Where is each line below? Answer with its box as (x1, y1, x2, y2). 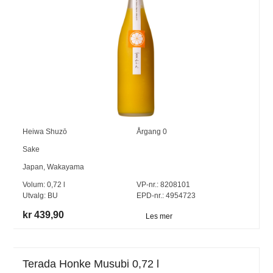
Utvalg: (23, 191, 48, 200)
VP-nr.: (136, 180, 158, 189)
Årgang (136, 127, 163, 136)
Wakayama (47, 162, 85, 171)
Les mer (145, 212, 172, 221)
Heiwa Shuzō (23, 127, 68, 136)
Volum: (23, 180, 48, 189)
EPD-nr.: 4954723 (136, 191, 196, 200)
